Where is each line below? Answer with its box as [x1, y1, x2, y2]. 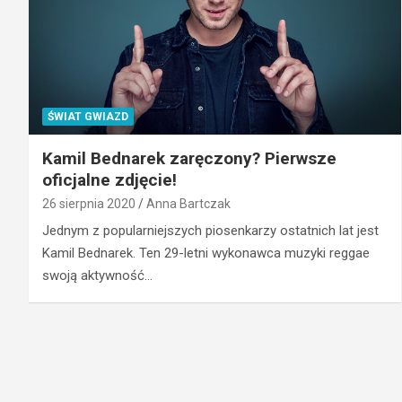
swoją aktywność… [42, 267, 153, 284]
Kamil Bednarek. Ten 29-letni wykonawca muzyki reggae [42, 244, 370, 261]
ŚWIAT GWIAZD [48, 109, 128, 123]
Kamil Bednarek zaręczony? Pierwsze [42, 147, 336, 169]
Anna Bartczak [146, 196, 231, 211]
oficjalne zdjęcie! [42, 169, 177, 190]
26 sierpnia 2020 [42, 196, 135, 211]
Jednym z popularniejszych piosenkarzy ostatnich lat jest [42, 222, 379, 239]
